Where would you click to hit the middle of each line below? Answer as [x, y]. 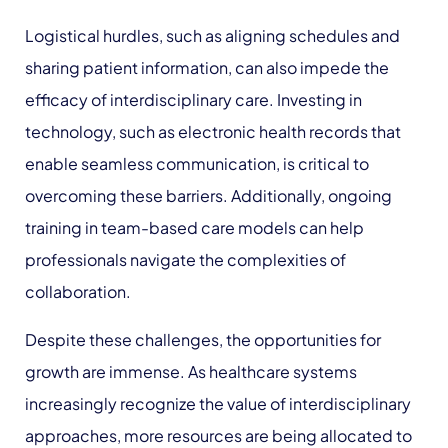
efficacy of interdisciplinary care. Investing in [193, 99]
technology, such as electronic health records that [213, 131]
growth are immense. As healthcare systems [191, 371]
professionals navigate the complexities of [185, 259]
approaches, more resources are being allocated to [218, 435]
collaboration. [78, 291]
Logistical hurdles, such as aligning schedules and [212, 35]
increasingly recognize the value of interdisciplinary [218, 403]
